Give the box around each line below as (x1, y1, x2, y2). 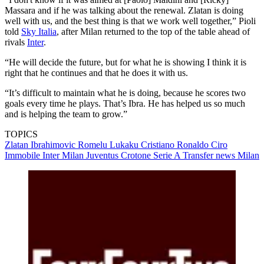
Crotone (121, 150, 153, 160)
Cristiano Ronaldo (141, 139, 211, 150)
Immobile (5, 150, 42, 160)
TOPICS (5, 128, 38, 139)
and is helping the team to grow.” (5, 108, 127, 119)
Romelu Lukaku (78, 139, 141, 150)
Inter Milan (42, 150, 86, 160)
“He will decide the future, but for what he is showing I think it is (5, 57, 246, 67)
